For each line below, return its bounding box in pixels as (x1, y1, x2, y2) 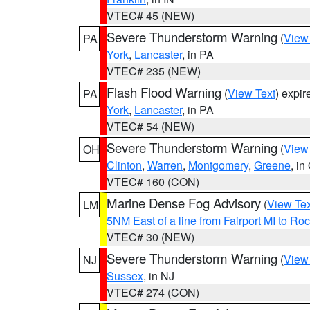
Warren (147, 157, 183, 173)
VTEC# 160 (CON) (107, 174, 199, 190)
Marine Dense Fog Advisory (107, 194, 261, 212)
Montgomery (188, 157, 248, 173)
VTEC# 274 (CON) (107, 284, 199, 300)
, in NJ (143, 268, 174, 284)
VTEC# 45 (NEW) (107, 8, 194, 24)
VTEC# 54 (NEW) (107, 118, 194, 134)
